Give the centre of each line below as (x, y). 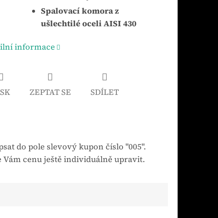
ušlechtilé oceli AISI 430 (88, 24)
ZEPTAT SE (50, 92)
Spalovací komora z (80, 11)
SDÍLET (104, 92)
